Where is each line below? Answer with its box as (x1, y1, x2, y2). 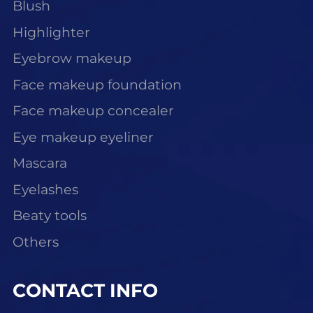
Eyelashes (12, 181, 78, 198)
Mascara (12, 155, 67, 172)
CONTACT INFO (12, 279, 158, 302)
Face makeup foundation (12, 76, 182, 93)
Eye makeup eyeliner (12, 129, 154, 145)
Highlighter (12, 24, 90, 41)
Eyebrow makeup (12, 50, 131, 67)
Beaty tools (12, 208, 87, 224)
